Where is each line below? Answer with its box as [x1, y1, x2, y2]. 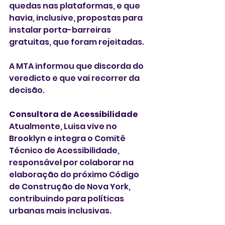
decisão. [9, 84, 45, 96]
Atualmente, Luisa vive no [9, 120, 119, 132]
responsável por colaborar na [9, 156, 135, 168]
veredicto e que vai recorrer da [9, 72, 141, 84]
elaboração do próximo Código [9, 168, 141, 180]
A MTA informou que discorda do [9, 60, 145, 72]
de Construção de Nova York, [9, 180, 132, 192]
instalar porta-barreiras [9, 24, 113, 36]
